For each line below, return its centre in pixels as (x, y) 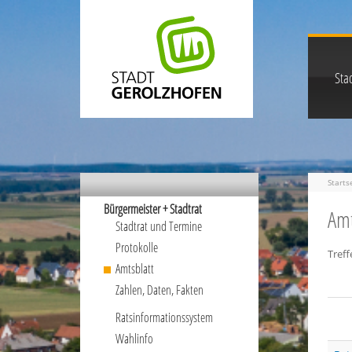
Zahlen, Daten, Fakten (159, 290)
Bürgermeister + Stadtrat (153, 209)
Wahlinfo (134, 339)
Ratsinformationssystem (164, 317)
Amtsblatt (135, 269)
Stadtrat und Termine (159, 226)
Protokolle (137, 247)
